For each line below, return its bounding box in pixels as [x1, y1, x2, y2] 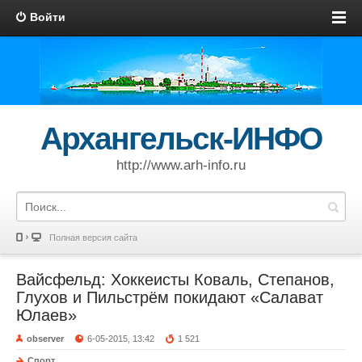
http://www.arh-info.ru [116, 158, 246, 173]
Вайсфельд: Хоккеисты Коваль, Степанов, [16, 271, 335, 288]
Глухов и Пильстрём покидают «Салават [16, 288, 323, 306]
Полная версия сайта [49, 233, 137, 242]
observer [27, 334, 64, 343]
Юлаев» [16, 306, 77, 324]
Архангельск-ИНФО [40, 121, 322, 156]
